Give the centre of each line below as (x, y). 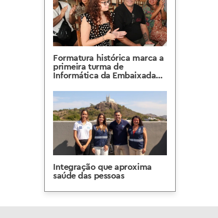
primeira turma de (88, 66)
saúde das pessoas (89, 175)
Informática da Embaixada (105, 75)
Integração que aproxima (102, 167)
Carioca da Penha (88, 84)
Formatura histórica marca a (109, 58)
